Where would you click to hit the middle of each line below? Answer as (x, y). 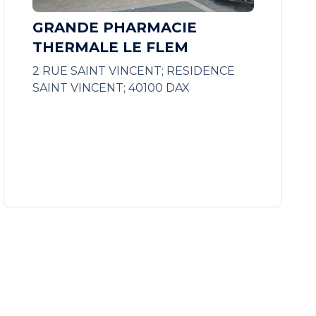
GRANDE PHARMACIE (114, 28)
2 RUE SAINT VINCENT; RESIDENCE (133, 71)
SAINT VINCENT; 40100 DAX (111, 88)
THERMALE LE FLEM (110, 47)
